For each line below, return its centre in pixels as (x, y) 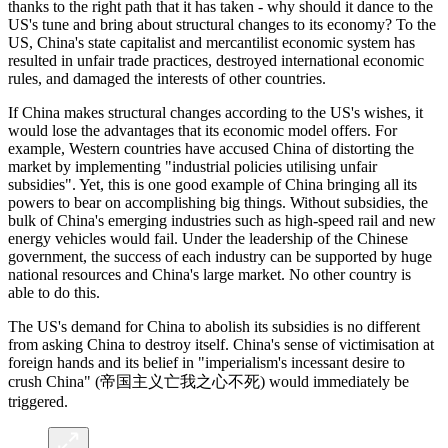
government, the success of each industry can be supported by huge (220, 256)
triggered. (38, 401)
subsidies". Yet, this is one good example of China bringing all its (212, 184)
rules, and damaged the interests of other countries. (167, 78)
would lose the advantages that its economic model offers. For (202, 130)
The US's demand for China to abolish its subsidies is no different (214, 326)
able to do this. (54, 292)
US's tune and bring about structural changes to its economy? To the (222, 24)
